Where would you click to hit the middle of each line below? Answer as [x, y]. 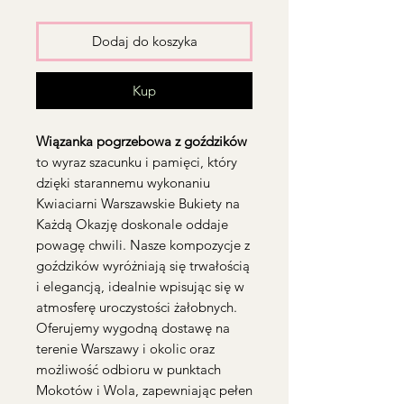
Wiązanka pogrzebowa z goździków [142, 142]
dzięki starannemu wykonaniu [123, 183]
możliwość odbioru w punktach [129, 370]
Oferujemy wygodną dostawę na [133, 328]
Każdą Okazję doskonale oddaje [132, 225]
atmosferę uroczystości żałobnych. [137, 308]
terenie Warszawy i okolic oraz [125, 349]
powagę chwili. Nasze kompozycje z [143, 245]
